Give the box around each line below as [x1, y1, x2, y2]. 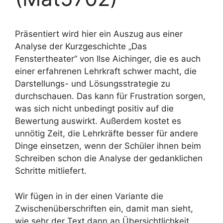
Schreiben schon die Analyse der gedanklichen [15, 153, 203, 163]
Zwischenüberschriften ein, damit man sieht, [15, 203, 193, 214]
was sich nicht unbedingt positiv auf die [15, 104, 174, 113]
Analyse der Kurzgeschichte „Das [15, 41, 147, 51]
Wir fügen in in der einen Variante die [15, 191, 163, 201]
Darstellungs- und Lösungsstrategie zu [15, 79, 170, 89]
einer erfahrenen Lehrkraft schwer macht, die [15, 66, 197, 76]
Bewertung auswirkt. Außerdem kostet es [15, 116, 181, 126]
